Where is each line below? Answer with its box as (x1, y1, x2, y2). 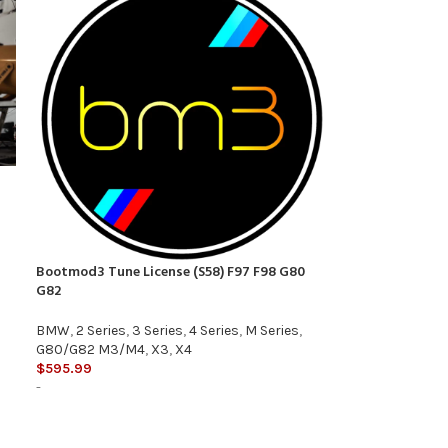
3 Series (131, 322, 183, 340)
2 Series (75, 322, 126, 340)
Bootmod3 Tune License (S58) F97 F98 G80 (35, 261, 305, 285)
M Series (244, 322, 299, 340)
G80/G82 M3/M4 (35, 341, 145, 359)
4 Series (188, 322, 239, 340)
